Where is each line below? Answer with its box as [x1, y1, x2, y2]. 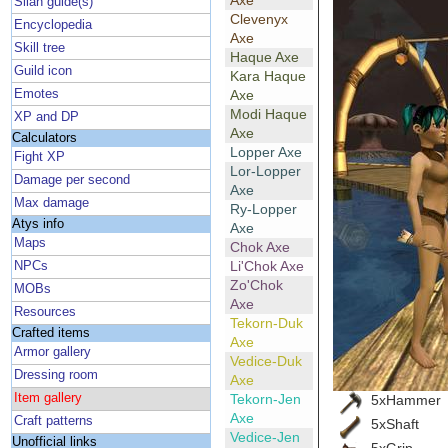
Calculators [11, 130, 77, 145]
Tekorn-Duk [229, 315, 303, 332]
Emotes [14, 86, 60, 101]
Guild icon [14, 63, 73, 78]
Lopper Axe [229, 144, 302, 161]
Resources [14, 305, 77, 320]
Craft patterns [14, 414, 94, 429]
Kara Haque [229, 68, 306, 85]
